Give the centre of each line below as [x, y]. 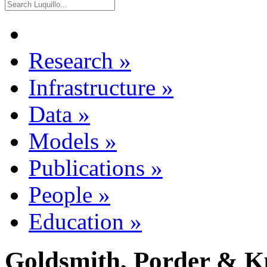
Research [71, 60]
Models [64, 141]
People [60, 194]
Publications [87, 167]
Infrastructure [92, 87]
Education [76, 221]
